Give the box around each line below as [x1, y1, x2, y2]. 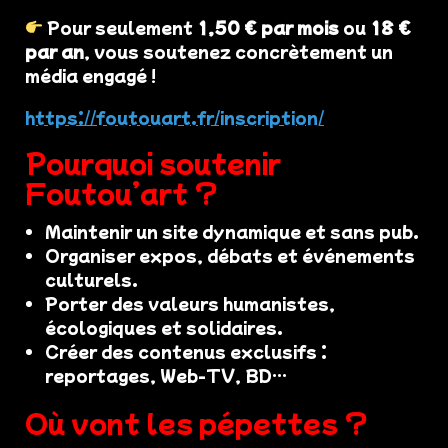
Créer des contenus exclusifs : [45, 338, 327, 363]
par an [25, 38, 84, 63]
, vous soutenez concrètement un [84, 38, 393, 63]
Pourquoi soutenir [25, 142, 281, 180]
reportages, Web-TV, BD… [45, 362, 287, 387]
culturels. [45, 266, 138, 291]
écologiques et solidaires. [45, 314, 283, 339]
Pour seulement [43, 14, 198, 39]
